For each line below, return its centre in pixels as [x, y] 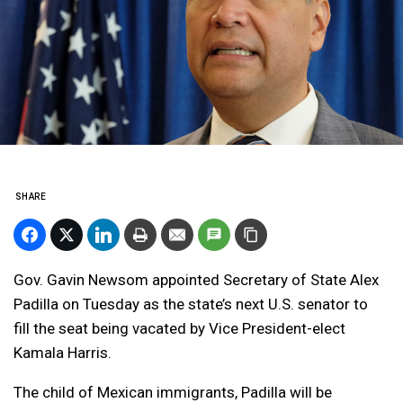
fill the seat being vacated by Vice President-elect [179, 328]
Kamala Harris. [63, 353]
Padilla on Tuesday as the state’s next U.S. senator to [191, 304]
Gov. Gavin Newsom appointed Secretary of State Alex [196, 280]
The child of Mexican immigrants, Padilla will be [173, 392]
